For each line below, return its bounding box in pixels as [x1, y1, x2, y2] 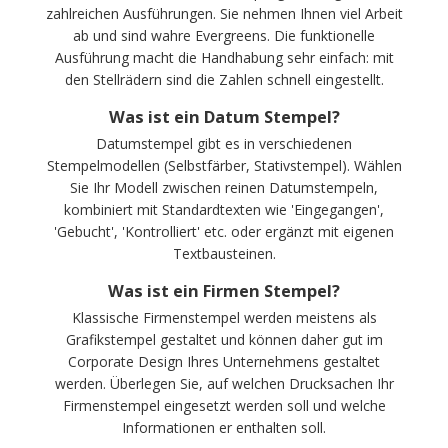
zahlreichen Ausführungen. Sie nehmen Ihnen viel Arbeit [45, 3, 403, 23]
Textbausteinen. [172, 243, 276, 263]
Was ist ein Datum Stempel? [108, 105, 340, 128]
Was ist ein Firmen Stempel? [108, 279, 340, 302]
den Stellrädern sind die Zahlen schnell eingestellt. [64, 69, 384, 89]
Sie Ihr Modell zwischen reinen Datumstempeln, [70, 177, 378, 197]
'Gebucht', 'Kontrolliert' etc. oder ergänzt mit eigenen [54, 221, 394, 241]
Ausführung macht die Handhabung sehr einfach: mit [54, 47, 394, 67]
